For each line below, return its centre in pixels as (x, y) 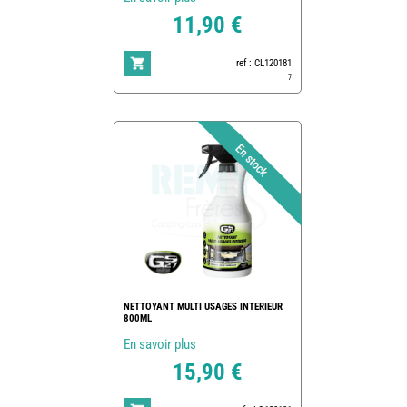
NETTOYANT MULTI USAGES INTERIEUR (203, 306)
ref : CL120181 (263, 63)
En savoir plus (159, 344)
